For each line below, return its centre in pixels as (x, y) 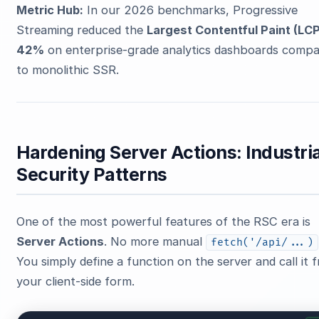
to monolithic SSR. (68, 70)
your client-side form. (76, 282)
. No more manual (155, 242)
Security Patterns (92, 174)
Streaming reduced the (82, 30)
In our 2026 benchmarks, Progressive (191, 10)
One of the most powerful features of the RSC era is (164, 222)
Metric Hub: (50, 10)
